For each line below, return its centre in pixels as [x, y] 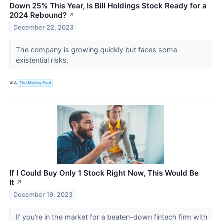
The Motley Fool [35, 83]
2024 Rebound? [38, 15]
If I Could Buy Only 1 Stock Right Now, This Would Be [104, 173]
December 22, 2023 [44, 27]
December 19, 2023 [43, 194]
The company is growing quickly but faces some [96, 49]
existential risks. [43, 60]
